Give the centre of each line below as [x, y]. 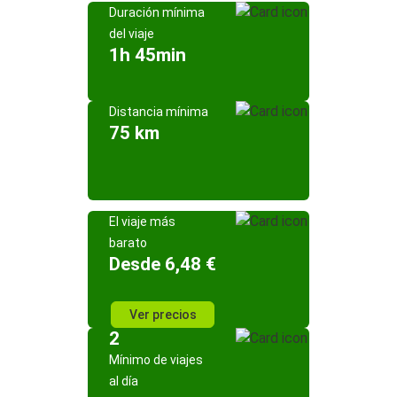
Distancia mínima [159, 112]
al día [124, 381]
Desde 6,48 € [163, 264]
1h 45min [148, 55]
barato [128, 243]
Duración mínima [157, 12]
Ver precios [163, 315]
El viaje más [142, 222]
